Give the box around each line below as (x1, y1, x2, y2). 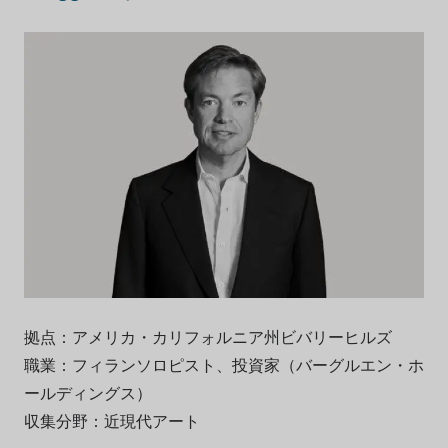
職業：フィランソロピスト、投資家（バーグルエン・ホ (23, 353, 424, 377)
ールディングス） (23, 381, 152, 405)
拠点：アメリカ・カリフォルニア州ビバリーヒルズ (23, 325, 392, 349)
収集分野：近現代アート (23, 409, 200, 433)
